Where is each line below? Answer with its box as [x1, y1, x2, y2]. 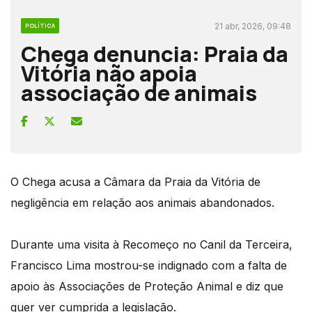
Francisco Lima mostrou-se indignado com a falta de [10, 258, 287, 272]
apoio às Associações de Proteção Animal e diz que [10, 279, 283, 293]
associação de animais [21, 77, 257, 107]
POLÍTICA [25, 21, 55, 29]
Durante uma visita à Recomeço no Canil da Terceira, [10, 237, 292, 251]
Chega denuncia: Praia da [21, 38, 288, 68]
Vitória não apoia [21, 58, 197, 88]
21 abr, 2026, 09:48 [214, 20, 291, 31]
